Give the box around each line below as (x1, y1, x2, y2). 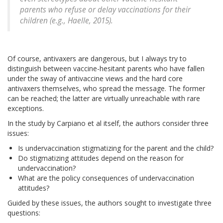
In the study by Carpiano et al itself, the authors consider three (7, 118, 209, 128)
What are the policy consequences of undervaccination (18, 173, 194, 183)
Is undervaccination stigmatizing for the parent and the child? (18, 143, 214, 153)
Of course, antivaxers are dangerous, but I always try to (7, 54, 187, 64)
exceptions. (7, 104, 44, 113)
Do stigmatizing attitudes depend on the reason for (18, 153, 184, 163)
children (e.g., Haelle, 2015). (20, 15, 113, 26)
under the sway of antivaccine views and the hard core (7, 74, 183, 84)
